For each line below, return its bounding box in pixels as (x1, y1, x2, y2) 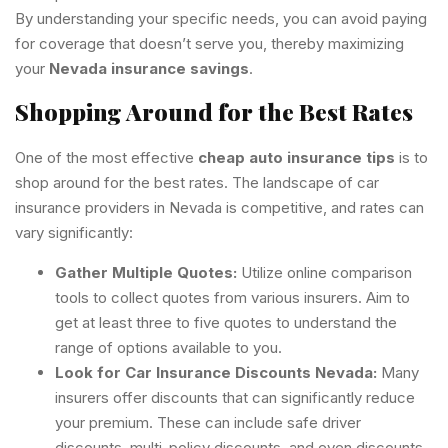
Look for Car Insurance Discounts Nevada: (55, 362, 377, 382)
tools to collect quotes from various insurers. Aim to (55, 287, 410, 307)
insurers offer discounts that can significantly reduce (55, 387, 415, 407)
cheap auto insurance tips (198, 148, 395, 168)
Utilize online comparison (237, 262, 412, 282)
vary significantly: (15, 223, 133, 243)
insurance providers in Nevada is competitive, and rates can (15, 198, 424, 218)
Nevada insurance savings (49, 58, 249, 78)
